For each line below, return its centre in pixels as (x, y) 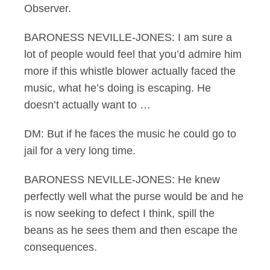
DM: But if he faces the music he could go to (130, 134)
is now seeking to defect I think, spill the (119, 213)
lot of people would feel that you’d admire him (133, 54)
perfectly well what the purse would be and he (134, 196)
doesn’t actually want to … (87, 105)
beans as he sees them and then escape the (131, 230)
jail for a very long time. (80, 151)
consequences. (61, 247)
